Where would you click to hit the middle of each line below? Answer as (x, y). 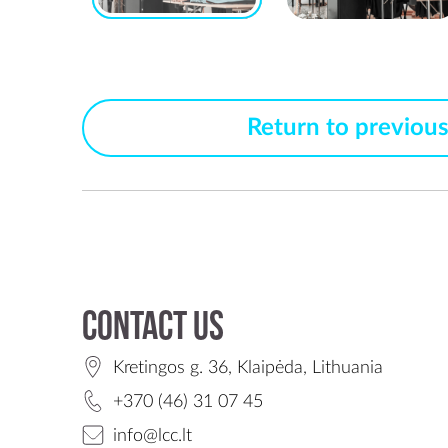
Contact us (153, 329)
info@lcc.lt (152, 436)
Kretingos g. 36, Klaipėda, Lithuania (248, 368)
